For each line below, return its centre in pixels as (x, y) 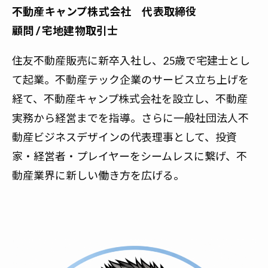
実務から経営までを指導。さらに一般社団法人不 (130, 118)
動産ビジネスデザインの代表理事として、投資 (124, 137)
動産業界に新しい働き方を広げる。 (98, 176)
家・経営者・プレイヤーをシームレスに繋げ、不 (130, 156)
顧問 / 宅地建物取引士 (65, 31)
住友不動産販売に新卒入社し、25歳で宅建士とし (131, 61)
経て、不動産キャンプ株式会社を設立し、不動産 (130, 99)
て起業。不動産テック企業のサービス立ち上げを (130, 80)
